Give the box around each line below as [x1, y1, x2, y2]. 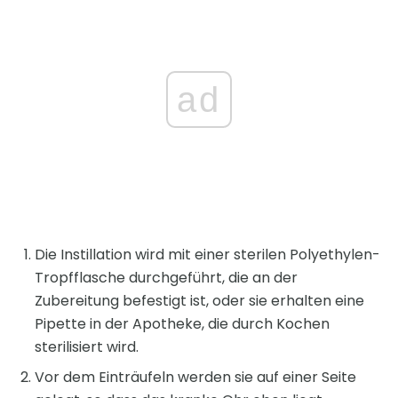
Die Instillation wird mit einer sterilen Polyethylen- [35, 244, 380, 266]
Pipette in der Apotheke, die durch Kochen [35, 314, 330, 335]
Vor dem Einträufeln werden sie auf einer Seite [35, 367, 356, 388]
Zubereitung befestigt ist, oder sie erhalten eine [35, 291, 364, 312]
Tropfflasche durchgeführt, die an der [35, 267, 298, 289]
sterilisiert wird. [35, 337, 139, 358]
